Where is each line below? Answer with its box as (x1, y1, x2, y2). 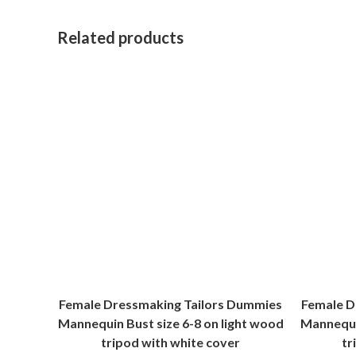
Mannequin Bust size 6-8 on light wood (57, 315, 284, 331)
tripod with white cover (101, 335, 240, 350)
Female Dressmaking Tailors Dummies (59, 296, 282, 311)
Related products (57, 28, 184, 47)
